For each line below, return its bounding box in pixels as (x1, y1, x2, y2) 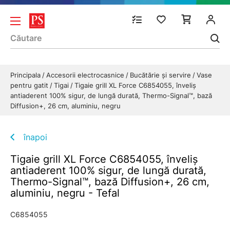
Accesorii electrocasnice (46, 71, 126, 79)
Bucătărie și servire (130, 71, 193, 79)
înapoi (24, 132, 47, 142)
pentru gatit (10, 81, 50, 89)
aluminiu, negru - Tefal (10, 187, 120, 199)
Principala (10, 71, 43, 79)
